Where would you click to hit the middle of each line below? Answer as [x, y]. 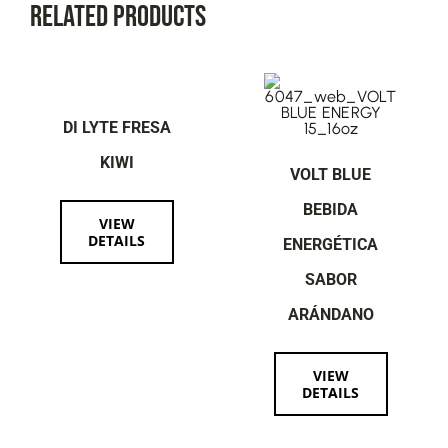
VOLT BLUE [331, 175]
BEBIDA [331, 210]
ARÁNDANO [330, 315]
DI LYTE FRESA [116, 128]
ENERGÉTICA [331, 245]
